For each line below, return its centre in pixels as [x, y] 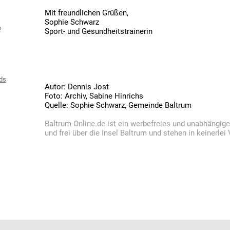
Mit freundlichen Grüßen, [87, 13]
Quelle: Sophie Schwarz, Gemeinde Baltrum [118, 106]
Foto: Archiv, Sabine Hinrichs [94, 96]
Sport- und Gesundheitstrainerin [99, 32]
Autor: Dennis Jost [77, 87]
